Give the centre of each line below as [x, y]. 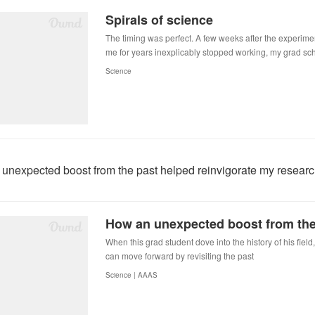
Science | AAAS [131, 275]
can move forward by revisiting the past [180, 256]
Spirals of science [159, 20]
